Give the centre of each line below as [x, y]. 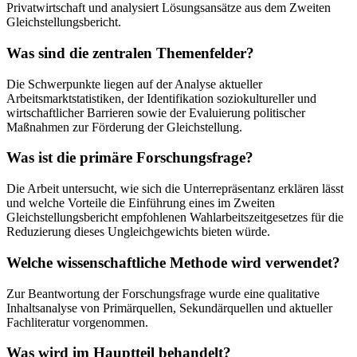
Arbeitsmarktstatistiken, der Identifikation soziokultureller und [161, 98]
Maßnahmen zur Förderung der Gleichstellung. [124, 127]
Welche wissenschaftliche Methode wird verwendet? [173, 262]
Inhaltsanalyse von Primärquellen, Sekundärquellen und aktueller [169, 308]
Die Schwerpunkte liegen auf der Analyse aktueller [134, 84]
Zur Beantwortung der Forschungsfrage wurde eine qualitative [163, 293]
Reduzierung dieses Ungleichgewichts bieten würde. [138, 232]
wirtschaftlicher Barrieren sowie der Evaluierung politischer [156, 112]
